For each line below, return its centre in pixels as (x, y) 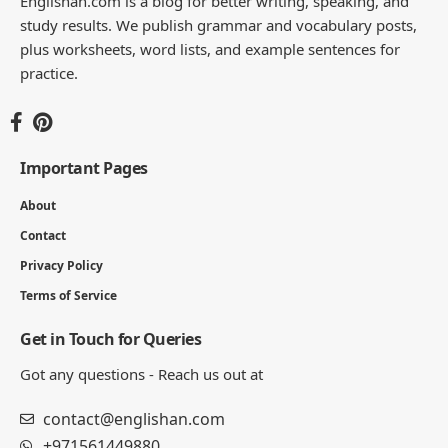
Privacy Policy (61, 265)
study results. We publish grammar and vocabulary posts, (218, 24)
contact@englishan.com (133, 418)
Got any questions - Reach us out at (141, 373)
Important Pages (84, 167)
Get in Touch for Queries (110, 338)
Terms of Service (68, 295)
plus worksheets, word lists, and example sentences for (210, 48)
